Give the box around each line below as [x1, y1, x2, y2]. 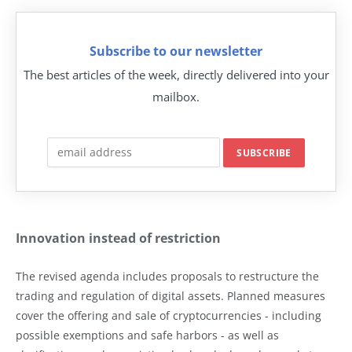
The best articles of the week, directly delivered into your [23, 66, 329, 82]
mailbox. [152, 88, 200, 104]
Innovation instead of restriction [16, 229, 221, 247]
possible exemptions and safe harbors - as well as [16, 328, 279, 343]
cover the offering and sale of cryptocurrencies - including [16, 308, 321, 323]
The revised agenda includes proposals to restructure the [16, 269, 319, 284]
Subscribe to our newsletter [90, 42, 262, 60]
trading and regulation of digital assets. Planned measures [16, 288, 325, 303]
